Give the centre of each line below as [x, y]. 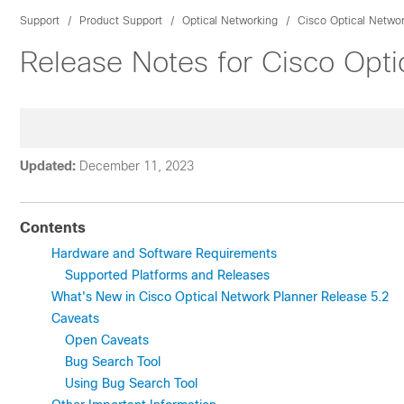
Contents [53, 228]
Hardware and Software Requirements [164, 253]
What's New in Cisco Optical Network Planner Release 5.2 [220, 297]
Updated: [48, 166]
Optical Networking [230, 21]
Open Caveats [107, 340]
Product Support [121, 21]
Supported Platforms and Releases [167, 275]
